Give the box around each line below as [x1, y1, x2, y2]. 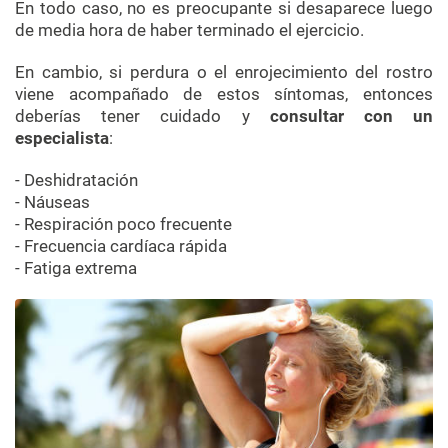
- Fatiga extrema [15, 257, 137, 278]
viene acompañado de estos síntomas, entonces [15, 83, 433, 104]
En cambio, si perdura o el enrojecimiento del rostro [15, 61, 433, 82]
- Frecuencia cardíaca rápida [15, 235, 227, 256]
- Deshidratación [15, 169, 138, 190]
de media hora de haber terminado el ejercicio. [15, 19, 364, 40]
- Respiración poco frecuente [15, 213, 232, 234]
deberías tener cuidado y [15, 105, 270, 126]
